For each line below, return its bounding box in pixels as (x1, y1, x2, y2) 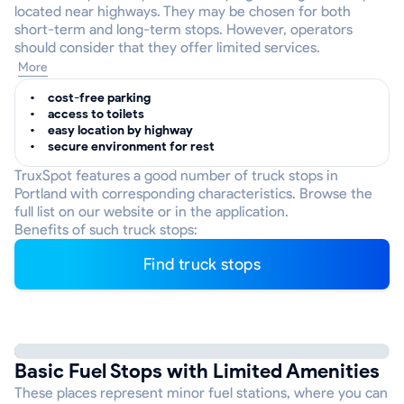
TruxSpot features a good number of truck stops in (14, 167, 338, 184)
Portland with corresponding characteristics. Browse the (14, 185, 372, 202)
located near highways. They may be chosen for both (14, 3, 351, 20)
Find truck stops (151, 254, 261, 274)
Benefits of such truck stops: (14, 221, 197, 238)
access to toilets (48, 106, 144, 122)
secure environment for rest (48, 139, 215, 154)
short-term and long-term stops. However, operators (14, 21, 353, 38)
